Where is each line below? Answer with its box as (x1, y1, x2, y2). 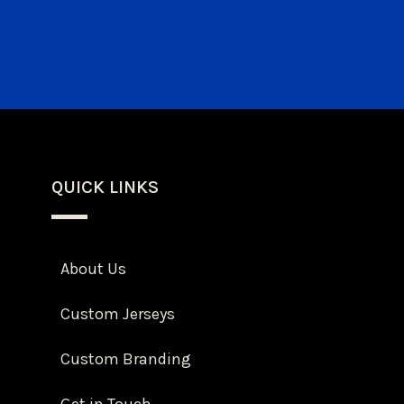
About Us (60, 258, 127, 279)
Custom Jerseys (60, 303, 176, 324)
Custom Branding (60, 348, 192, 369)
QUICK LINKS (51, 176, 160, 197)
